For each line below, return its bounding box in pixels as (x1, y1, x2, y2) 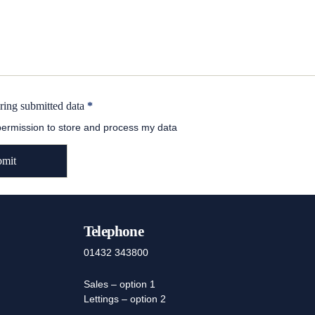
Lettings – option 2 (83, 292, 166, 304)
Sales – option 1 (83, 278, 155, 290)
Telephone (83, 222, 143, 239)
